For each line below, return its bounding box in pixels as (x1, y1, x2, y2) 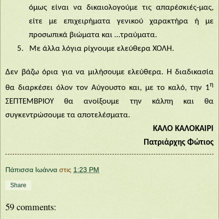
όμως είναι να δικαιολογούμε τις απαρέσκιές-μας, (29, 3, 214, 12)
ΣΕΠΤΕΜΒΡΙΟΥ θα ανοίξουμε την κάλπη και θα (5, 97, 214, 106)
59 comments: (5, 200, 56, 213)
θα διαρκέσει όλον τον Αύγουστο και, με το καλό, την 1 (5, 83, 210, 92)
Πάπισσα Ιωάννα (5, 165, 57, 174)
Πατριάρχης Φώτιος (144, 138, 214, 147)
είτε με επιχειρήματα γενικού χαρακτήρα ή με (29, 17, 214, 25)
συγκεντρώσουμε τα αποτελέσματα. (5, 110, 130, 119)
